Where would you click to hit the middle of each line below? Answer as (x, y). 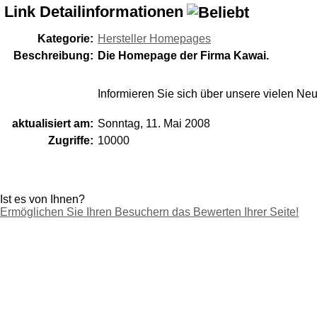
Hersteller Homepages (154, 38)
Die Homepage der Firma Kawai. (183, 55)
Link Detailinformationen (93, 12)
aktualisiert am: (53, 123)
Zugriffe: (71, 140)
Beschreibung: (53, 55)
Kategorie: (65, 38)
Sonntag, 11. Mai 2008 (154, 123)
